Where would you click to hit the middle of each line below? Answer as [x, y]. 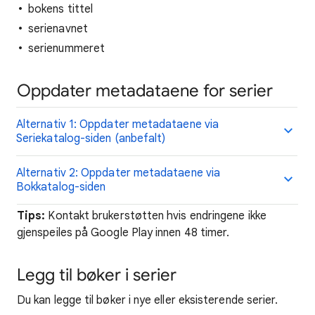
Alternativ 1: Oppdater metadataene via [118, 124]
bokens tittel [61, 9]
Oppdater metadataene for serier [145, 91]
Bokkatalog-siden [61, 187]
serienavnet [58, 29]
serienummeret [67, 49]
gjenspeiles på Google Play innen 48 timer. [123, 233]
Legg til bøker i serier [97, 275]
